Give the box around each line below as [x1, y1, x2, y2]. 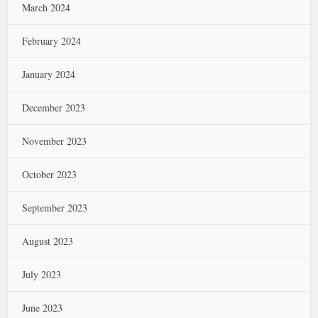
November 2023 [22, 134, 87, 148]
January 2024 [22, 67, 76, 81]
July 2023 [22, 268, 62, 281]
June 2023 [22, 301, 63, 314]
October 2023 [22, 168, 77, 181]
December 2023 [22, 101, 86, 114]
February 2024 [22, 34, 82, 48]
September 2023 [22, 201, 88, 214]
